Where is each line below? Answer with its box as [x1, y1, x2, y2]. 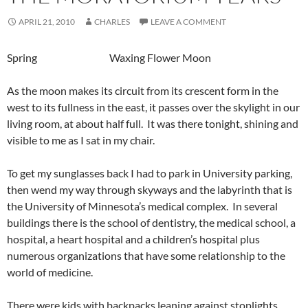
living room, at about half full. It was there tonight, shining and [7, 116, 298, 130]
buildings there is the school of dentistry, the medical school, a [7, 215, 296, 229]
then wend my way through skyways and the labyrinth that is [7, 182, 292, 196]
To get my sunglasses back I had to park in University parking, [7, 166, 292, 179]
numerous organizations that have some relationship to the [7, 248, 285, 262]
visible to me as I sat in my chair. [7, 133, 155, 146]
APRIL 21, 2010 [19, 16, 75, 27]
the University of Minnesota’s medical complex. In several [7, 199, 278, 212]
